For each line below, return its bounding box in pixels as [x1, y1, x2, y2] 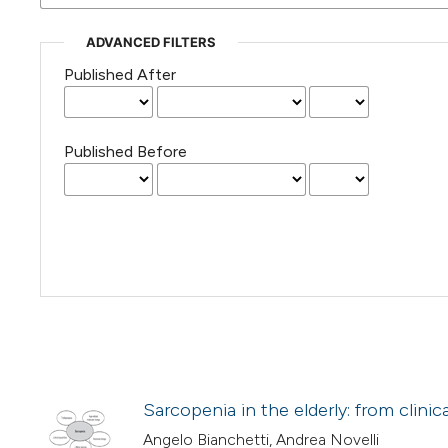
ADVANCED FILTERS [85, 34, 216, 51]
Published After [63, 65, 176, 85]
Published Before [63, 142, 187, 162]
